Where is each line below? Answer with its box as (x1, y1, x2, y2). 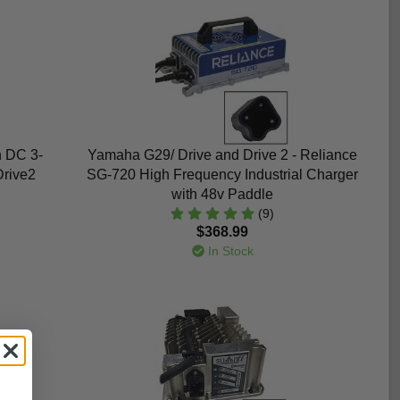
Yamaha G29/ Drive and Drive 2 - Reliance (87, 147, 357, 163)
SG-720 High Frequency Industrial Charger (87, 167, 358, 183)
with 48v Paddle (171, 187, 273, 203)
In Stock (204, 244, 254, 259)
